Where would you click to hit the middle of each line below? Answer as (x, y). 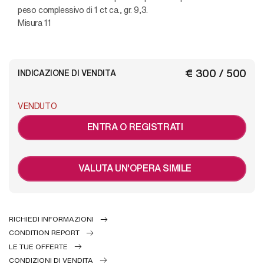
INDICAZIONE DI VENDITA (67, 73)
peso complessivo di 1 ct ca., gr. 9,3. (83, 10)
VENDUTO (37, 106)
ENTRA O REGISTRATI (135, 126)
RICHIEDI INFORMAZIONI (51, 219)
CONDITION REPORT (44, 233)
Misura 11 (34, 23)
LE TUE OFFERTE (38, 246)
